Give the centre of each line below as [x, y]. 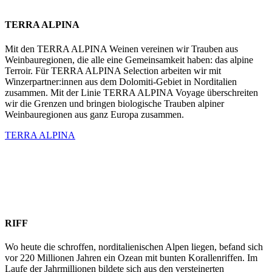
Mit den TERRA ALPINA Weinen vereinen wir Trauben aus [121, 49]
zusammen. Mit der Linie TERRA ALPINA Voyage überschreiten [131, 92]
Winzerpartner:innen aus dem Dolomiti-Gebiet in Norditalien [121, 81]
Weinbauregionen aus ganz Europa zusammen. [94, 114]
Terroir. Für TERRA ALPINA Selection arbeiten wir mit [113, 70]
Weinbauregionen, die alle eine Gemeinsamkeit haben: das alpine [129, 59]
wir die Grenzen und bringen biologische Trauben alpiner [114, 103]
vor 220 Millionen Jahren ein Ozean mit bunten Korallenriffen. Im [131, 258]
